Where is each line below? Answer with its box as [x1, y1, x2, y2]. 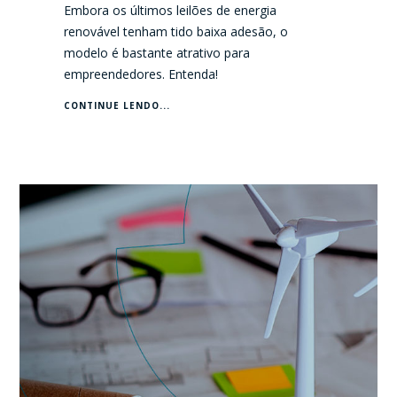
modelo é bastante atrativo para [64, 43, 251, 61]
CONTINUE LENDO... [64, 98, 171, 112]
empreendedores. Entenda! [64, 65, 219, 82]
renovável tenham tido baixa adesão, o [64, 22, 289, 40]
